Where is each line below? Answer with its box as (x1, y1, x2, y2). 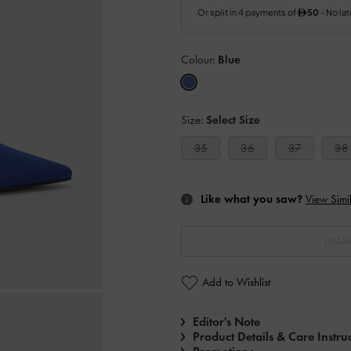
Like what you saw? (201, 192, 302, 206)
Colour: (181, 52, 218, 67)
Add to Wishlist (202, 275, 270, 290)
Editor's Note (193, 314, 260, 329)
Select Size (206, 113, 260, 127)
